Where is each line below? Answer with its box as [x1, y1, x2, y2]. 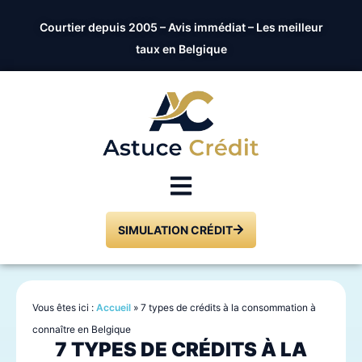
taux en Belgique [135, 42, 227, 56]
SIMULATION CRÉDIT [118, 222, 233, 237]
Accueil [96, 301, 131, 314]
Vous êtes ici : [32, 301, 94, 314]
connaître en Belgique [32, 322, 131, 335]
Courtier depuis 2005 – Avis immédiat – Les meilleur [39, 20, 323, 34]
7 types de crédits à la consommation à [141, 301, 316, 314]
